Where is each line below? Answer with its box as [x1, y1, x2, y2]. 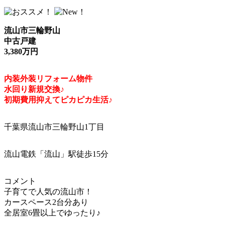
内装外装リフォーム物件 [4, 74, 92, 83]
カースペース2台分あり [4, 197, 88, 206]
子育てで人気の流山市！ [4, 187, 92, 196]
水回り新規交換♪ [4, 84, 64, 93]
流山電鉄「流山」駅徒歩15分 [4, 149, 108, 158]
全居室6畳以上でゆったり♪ [4, 208, 100, 217]
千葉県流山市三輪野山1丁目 [4, 122, 104, 131]
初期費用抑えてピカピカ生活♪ [4, 95, 113, 104]
